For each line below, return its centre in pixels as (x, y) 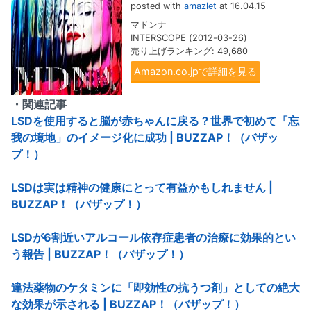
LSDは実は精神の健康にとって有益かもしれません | (142, 188)
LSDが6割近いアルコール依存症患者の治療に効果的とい (153, 238)
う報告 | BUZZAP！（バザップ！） (100, 254)
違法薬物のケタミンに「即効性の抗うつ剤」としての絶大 (155, 288)
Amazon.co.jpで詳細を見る (195, 72)
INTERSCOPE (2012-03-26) (189, 38)
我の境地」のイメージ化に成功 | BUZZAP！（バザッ (145, 138)
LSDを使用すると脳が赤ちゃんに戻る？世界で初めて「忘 (155, 121)
